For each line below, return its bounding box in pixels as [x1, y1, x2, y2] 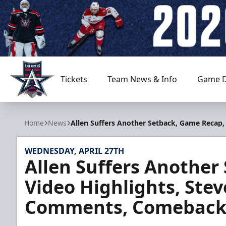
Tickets [60, 74, 87, 85]
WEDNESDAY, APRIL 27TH [25, 145, 124, 156]
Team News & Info [107, 74, 177, 85]
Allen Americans [10, 98, 71, 109]
